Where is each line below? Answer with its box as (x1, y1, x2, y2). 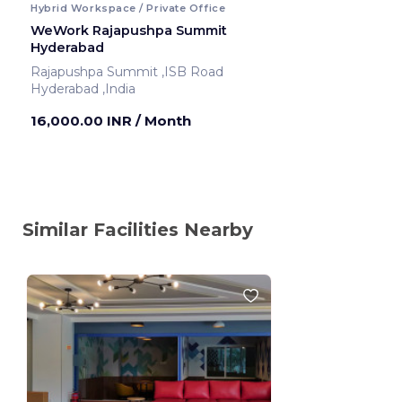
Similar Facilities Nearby (22, 218, 253, 240)
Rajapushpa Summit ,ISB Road (162, 63, 227, 80)
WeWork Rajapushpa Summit (31, 22, 227, 39)
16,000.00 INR (31, 111, 135, 129)
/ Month (135, 111, 191, 129)
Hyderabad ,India (102, 80, 135, 97)
